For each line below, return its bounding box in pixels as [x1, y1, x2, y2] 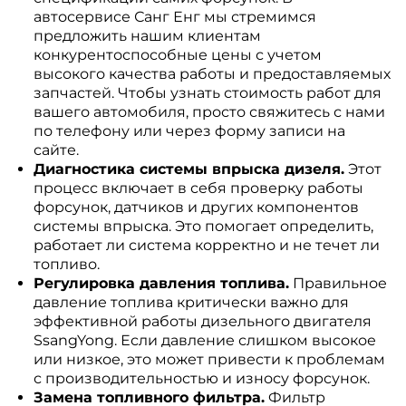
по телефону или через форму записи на [33, 122, 345, 140]
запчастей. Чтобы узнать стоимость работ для [33, 84, 382, 101]
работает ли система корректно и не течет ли [33, 237, 380, 254]
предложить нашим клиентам [33, 27, 261, 44]
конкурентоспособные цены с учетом [33, 46, 322, 63]
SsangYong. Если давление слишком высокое [33, 332, 376, 349]
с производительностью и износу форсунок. [33, 370, 370, 387]
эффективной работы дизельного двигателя [33, 313, 372, 330]
